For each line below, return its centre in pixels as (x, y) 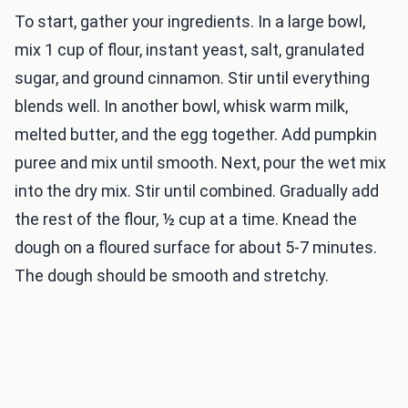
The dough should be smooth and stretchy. (172, 276)
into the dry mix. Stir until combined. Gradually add (197, 191)
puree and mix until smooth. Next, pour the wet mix (200, 163)
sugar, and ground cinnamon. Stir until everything (192, 78)
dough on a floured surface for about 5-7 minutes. (196, 248)
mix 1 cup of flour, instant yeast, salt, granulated (189, 50)
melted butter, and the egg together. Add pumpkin (196, 135)
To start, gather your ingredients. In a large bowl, (190, 22)
